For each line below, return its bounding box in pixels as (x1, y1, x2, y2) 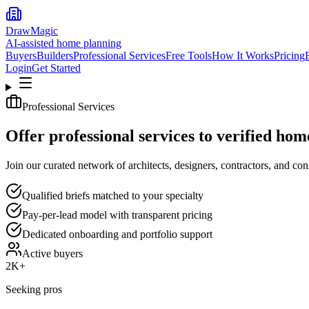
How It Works (212, 50, 274, 61)
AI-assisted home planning (6, 37, 121, 49)
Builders (37, 50, 73, 61)
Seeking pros (6, 283, 62, 295)
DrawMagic (6, 25, 58, 37)
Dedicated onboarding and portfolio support (22, 228, 212, 240)
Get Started (32, 62, 81, 74)
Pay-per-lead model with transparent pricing (22, 208, 212, 221)
